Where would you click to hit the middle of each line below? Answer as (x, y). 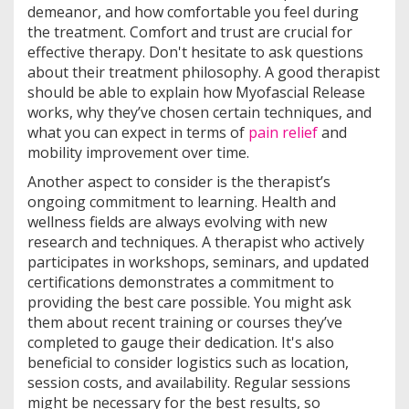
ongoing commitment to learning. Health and (182, 201)
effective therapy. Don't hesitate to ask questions (195, 52)
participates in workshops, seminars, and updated (198, 262)
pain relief (283, 132)
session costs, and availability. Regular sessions (189, 382)
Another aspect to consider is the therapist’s (179, 181)
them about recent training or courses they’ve (185, 322)
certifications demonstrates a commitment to (181, 282)
